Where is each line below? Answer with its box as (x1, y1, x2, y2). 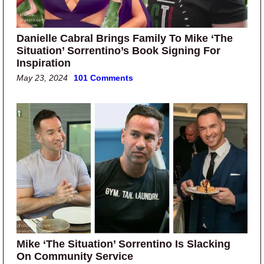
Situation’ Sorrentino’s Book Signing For (16, 44, 220, 57)
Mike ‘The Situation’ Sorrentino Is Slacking (16, 238, 230, 250)
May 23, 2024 (16, 72, 68, 82)
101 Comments (74, 72, 133, 82)
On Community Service (16, 250, 133, 263)
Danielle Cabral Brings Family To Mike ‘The (16, 32, 233, 44)
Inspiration (16, 57, 71, 69)
